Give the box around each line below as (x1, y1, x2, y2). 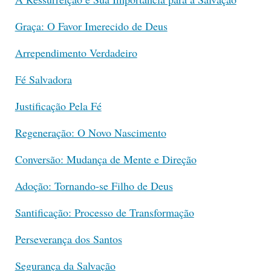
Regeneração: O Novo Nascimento (15, 125, 166, 140)
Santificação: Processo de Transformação (15, 204, 194, 220)
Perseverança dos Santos (15, 231, 122, 246)
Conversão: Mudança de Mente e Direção (15, 151, 197, 166)
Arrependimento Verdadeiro (15, 45, 137, 60)
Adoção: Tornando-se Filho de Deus (15, 178, 173, 193)
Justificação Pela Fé (15, 98, 102, 113)
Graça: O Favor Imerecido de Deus (15, 18, 168, 33)
